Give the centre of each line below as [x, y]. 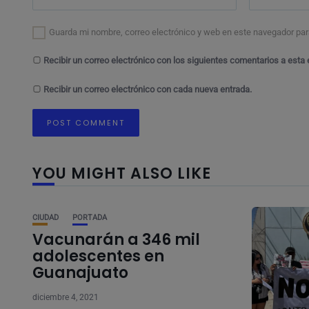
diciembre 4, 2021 [66, 297]
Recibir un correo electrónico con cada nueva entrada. [148, 89]
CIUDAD [46, 218]
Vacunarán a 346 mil [116, 240]
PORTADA [90, 218]
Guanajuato [80, 273]
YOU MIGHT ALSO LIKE [122, 173]
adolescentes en [98, 256]
